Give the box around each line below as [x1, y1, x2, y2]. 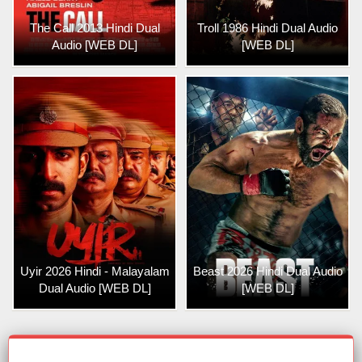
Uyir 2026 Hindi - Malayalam [19, 263, 170, 278]
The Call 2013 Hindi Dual [29, 20, 160, 35]
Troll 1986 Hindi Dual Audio [197, 20, 338, 35]
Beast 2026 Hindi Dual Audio [192, 263, 343, 278]
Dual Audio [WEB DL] [38, 280, 151, 295]
